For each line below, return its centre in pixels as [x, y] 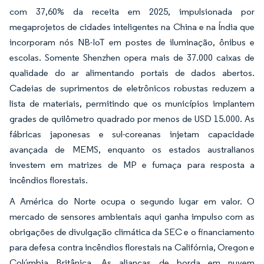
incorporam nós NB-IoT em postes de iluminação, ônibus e [132, 42]
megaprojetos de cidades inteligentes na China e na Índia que [132, 27]
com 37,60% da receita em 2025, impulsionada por [132, 12]
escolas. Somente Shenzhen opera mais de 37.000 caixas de [132, 58]
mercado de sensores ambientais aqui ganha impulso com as [132, 217]
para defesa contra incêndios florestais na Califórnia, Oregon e [132, 247]
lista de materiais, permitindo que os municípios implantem [132, 104]
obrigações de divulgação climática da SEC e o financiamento [132, 232]
